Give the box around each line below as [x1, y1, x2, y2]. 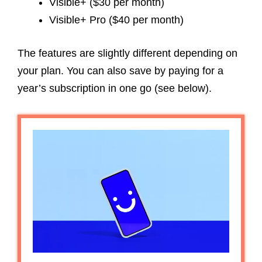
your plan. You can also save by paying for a [18, 65, 223, 77]
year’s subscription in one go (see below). [18, 82, 215, 95]
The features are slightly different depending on [18, 47, 237, 60]
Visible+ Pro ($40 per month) [49, 14, 184, 26]
